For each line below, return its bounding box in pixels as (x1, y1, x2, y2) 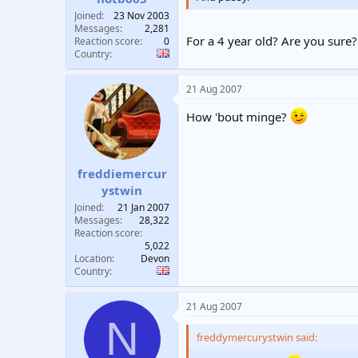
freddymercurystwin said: (197, 330, 317, 345)
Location (74, 252, 112, 266)
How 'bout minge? (186, 108, 290, 125)
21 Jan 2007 (117, 201, 169, 215)
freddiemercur (77, 165, 167, 182)
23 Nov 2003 (113, 8, 169, 22)
